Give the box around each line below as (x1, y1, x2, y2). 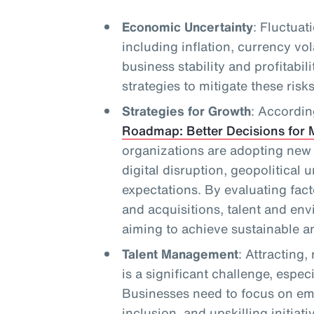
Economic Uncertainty (121, 18, 253, 36)
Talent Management (121, 245, 238, 263)
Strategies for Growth (121, 102, 251, 120)
